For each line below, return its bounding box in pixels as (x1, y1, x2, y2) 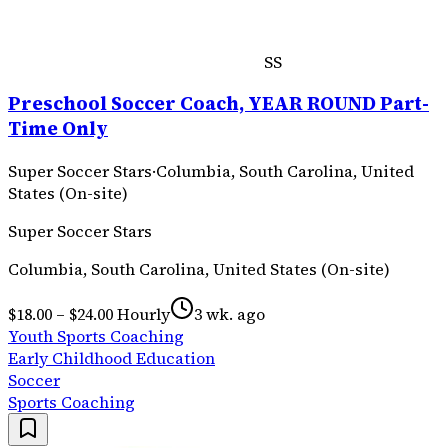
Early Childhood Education (8, 347, 215, 370)
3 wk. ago (194, 303, 265, 326)
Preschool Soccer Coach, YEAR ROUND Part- (8, 91, 429, 117)
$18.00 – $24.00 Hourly (8, 303, 170, 326)
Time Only (8, 116, 108, 142)
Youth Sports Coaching (8, 325, 184, 348)
